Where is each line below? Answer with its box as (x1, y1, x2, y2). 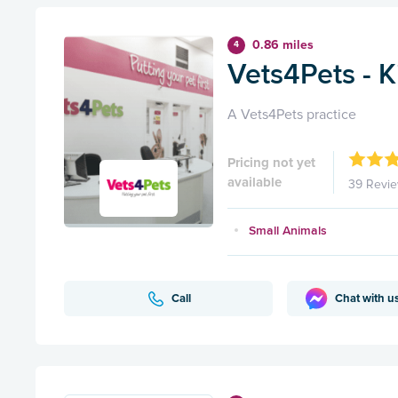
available (227, 173, 282, 190)
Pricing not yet (227, 154, 315, 171)
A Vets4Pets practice (227, 106, 356, 124)
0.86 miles (252, 37, 314, 53)
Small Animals (249, 221, 327, 240)
